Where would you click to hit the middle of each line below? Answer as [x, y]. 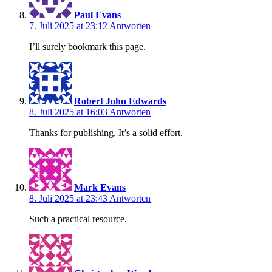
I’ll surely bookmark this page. [87, 46]
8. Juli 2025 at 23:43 [69, 198]
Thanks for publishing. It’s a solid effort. [106, 132]
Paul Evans [97, 15]
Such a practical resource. [78, 219]
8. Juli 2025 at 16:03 [69, 112]
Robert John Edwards [120, 101]
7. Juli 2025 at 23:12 [69, 25]
